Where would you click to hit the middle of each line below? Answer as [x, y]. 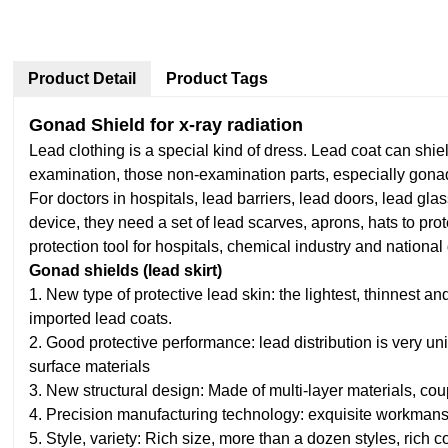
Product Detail [82, 78]
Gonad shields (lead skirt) [126, 270]
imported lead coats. [101, 318]
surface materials [90, 366]
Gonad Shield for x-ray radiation [166, 125]
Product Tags [217, 78]
